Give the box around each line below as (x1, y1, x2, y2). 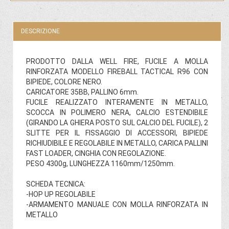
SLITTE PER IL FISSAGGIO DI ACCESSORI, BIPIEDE (26, 128, 208, 137)
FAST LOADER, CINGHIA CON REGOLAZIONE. (26, 149, 166, 157)
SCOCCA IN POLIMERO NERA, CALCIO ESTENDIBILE (26, 108, 208, 117)
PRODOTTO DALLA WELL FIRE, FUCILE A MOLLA (26, 57, 208, 65)
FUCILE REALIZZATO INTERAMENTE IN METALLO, (26, 98, 208, 106)
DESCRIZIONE (21, 27, 60, 35)
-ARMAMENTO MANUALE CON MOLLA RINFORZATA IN (26, 200, 208, 209)
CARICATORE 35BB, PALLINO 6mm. (26, 87, 139, 96)
